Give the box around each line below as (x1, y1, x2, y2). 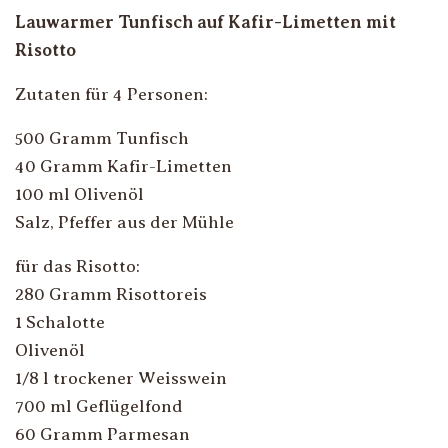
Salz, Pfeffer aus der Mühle (15, 212, 234, 232)
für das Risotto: (15, 256, 140, 276)
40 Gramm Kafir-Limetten (15, 156, 232, 176)
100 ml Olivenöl (15, 184, 144, 204)
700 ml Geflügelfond (15, 396, 183, 416)
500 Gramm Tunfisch (15, 128, 189, 148)
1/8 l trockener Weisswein (15, 368, 227, 388)
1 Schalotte (15, 312, 105, 332)
